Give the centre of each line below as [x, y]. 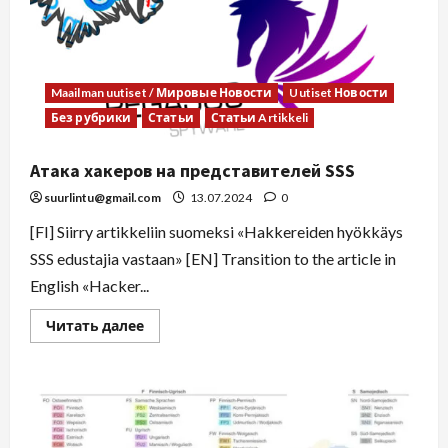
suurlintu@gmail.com [102, 198]
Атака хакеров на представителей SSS [192, 171]
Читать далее [95, 326]
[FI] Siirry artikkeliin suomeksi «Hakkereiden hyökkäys [216, 232]
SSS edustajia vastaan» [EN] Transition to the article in [213, 259]
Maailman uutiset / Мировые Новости [162, 93]
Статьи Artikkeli [259, 118]
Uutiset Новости [338, 93]
